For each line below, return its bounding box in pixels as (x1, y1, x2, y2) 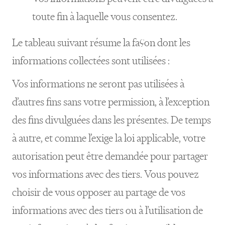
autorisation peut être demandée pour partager (12, 149, 208, 163)
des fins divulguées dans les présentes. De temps (12, 113, 211, 127)
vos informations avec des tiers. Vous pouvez (12, 167, 199, 181)
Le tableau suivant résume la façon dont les (12, 36, 190, 49)
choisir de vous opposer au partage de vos (12, 185, 185, 199)
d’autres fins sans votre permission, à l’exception (12, 95, 209, 108)
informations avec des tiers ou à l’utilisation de (12, 203, 203, 217)
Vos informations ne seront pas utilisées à (12, 77, 184, 90)
